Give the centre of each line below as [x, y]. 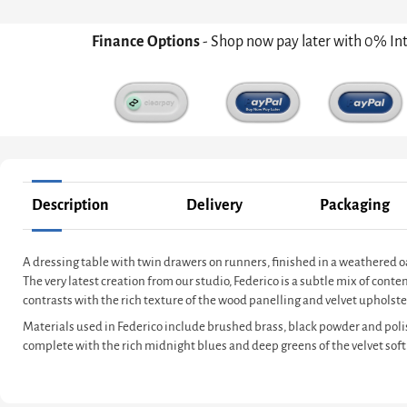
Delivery [214, 205]
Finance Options [147, 41]
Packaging [355, 205]
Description [70, 205]
